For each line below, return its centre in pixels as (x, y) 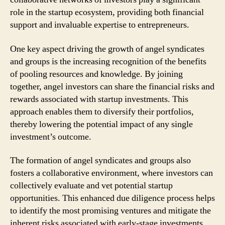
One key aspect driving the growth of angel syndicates (107, 49)
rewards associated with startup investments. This (99, 99)
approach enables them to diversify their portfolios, (102, 111)
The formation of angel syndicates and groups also (100, 160)
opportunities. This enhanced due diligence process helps (113, 198)
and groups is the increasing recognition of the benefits (108, 61)
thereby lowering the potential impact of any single (101, 124)
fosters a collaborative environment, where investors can (111, 173)
